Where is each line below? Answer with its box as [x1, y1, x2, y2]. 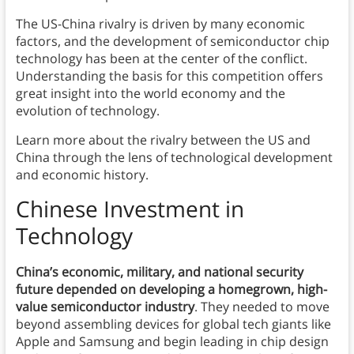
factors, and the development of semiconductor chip [15, 32, 330, 51]
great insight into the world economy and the [15, 85, 285, 103]
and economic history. [15, 166, 149, 184]
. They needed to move [194, 298, 330, 316]
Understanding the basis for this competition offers [15, 67, 323, 85]
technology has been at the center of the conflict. [15, 50, 307, 68]
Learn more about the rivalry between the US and [15, 131, 311, 149]
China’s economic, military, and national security [15, 263, 303, 281]
